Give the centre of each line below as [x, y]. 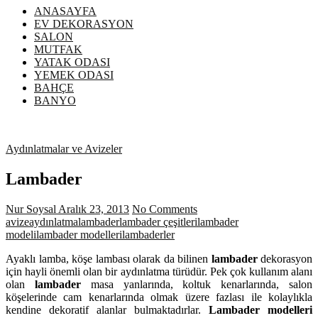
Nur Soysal [31, 209]
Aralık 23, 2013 [93, 209]
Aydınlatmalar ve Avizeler [64, 148]
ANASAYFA [65, 11]
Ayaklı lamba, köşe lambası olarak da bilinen [109, 258]
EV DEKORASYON [84, 23]
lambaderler [148, 234]
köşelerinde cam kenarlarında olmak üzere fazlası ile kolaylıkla [159, 297]
